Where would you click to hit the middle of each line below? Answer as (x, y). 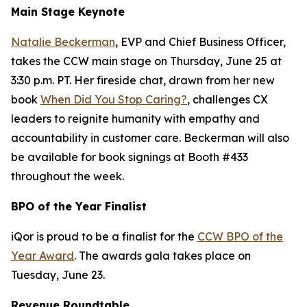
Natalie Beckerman (63, 42)
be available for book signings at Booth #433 (130, 157)
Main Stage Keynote (68, 12)
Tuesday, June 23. (58, 275)
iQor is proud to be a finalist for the (104, 236)
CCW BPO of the (240, 236)
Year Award (42, 256)
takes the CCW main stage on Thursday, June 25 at (146, 61)
